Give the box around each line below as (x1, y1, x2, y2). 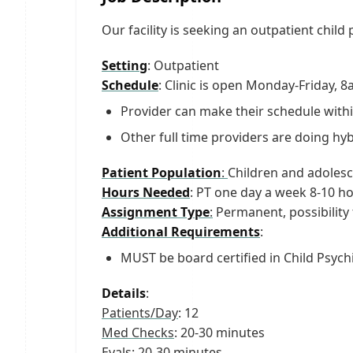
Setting (102, 57, 147, 74)
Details (102, 284, 146, 302)
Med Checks (102, 324, 174, 341)
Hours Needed (102, 184, 190, 201)
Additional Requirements (102, 223, 260, 240)
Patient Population (102, 164, 221, 181)
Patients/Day (102, 304, 178, 321)
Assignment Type (102, 203, 210, 221)
